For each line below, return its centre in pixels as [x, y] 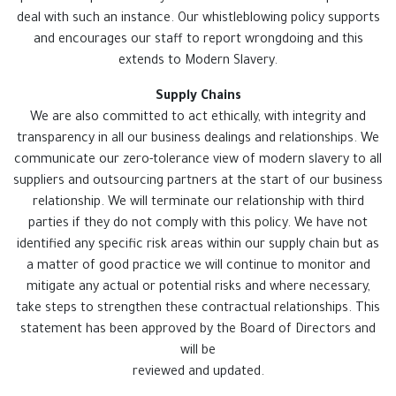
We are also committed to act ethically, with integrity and [198, 118]
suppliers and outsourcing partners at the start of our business [198, 182]
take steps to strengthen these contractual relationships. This [198, 309]
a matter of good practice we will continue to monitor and [198, 267]
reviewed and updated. [198, 373]
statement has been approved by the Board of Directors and [198, 330]
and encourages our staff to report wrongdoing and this [198, 40]
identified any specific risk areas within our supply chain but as [198, 245]
